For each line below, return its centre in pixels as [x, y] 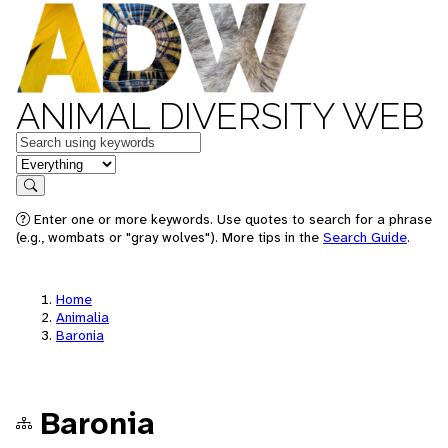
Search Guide [365, 237]
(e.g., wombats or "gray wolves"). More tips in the [169, 237]
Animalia [82, 317]
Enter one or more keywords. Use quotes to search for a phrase [231, 219]
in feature [48, 162]
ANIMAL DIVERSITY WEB [220, 116]
